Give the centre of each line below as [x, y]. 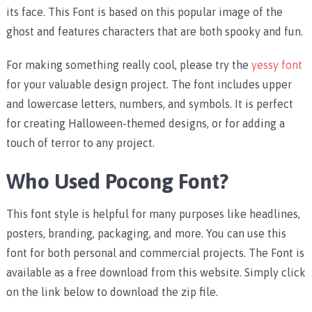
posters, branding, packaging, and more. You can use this [146, 234]
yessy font [276, 65]
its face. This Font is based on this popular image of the [144, 12]
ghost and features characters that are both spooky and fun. [154, 32]
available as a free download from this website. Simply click [156, 273]
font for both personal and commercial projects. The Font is [155, 253]
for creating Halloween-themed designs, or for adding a [145, 124]
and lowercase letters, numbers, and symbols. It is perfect [149, 104]
